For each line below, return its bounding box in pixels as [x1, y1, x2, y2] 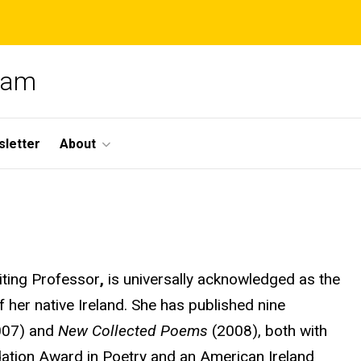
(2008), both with [212, 322, 327, 341]
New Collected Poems [58, 322, 212, 341]
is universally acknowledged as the [108, 270, 340, 289]
